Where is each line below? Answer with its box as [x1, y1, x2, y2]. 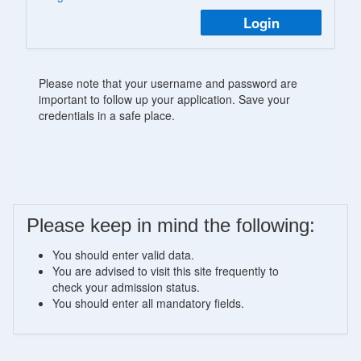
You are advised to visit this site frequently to [52, 263, 279, 279]
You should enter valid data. [52, 247, 194, 263]
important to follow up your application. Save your [39, 91, 290, 107]
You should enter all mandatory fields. [52, 295, 244, 311]
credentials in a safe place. [39, 107, 175, 123]
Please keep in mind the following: [27, 214, 315, 236]
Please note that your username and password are [39, 75, 297, 91]
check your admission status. [52, 279, 200, 295]
